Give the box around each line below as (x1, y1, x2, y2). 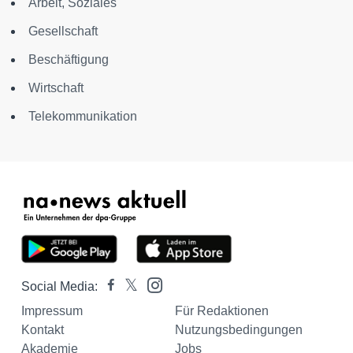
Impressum (21, 304, 83, 318)
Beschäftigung (28, 53, 109, 66)
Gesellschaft (28, 24, 98, 38)
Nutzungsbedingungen (174, 323, 303, 336)
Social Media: (21, 280, 98, 293)
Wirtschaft (28, 81, 84, 95)
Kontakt (21, 323, 64, 336)
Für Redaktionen (174, 304, 269, 318)
